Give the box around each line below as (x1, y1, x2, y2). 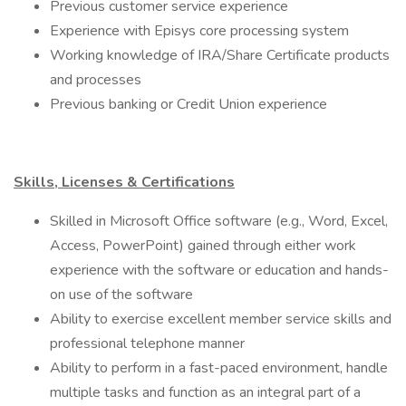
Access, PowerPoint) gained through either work (50, 236, 356, 256)
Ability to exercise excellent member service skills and (50, 309, 391, 329)
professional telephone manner (50, 333, 245, 353)
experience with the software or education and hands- (50, 260, 389, 280)
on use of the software (50, 285, 193, 304)
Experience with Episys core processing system (50, 21, 349, 41)
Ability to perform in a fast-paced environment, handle (50, 358, 388, 378)
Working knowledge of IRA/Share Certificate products (50, 45, 390, 65)
